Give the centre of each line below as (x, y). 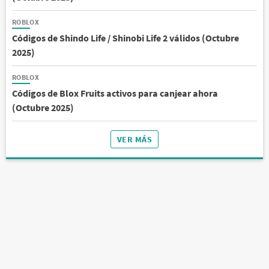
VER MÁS (134, 140)
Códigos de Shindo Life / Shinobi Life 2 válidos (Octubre (125, 38)
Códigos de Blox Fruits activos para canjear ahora (115, 93)
